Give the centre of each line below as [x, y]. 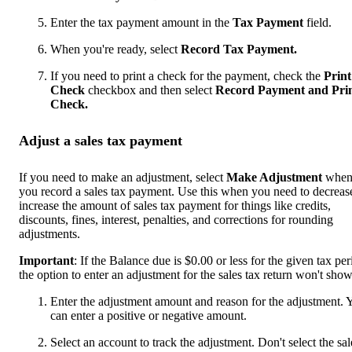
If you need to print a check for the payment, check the [187, 75]
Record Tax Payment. [239, 49]
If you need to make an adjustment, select [121, 177]
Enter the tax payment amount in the [141, 22]
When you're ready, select [115, 49]
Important [46, 260]
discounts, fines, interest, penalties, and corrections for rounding [176, 219]
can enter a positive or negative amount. [148, 315]
